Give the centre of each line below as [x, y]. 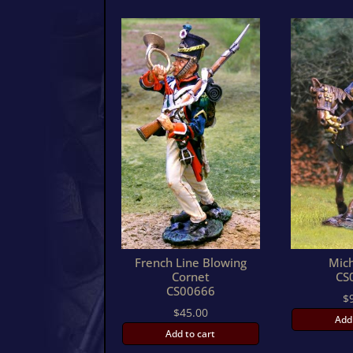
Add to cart [191, 333]
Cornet [190, 276]
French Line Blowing [190, 262]
